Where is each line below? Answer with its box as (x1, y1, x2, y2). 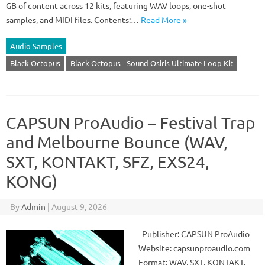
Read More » (141, 14, 187, 25)
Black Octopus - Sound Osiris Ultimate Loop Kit (70, 58, 233, 68)
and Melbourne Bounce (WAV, (6, 132, 228, 152)
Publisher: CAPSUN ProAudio (138, 228, 250, 239)
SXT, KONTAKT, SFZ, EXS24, (6, 152, 209, 172)
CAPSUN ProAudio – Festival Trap (6, 113, 255, 132)
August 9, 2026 (51, 201, 107, 212)
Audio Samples (10, 41, 62, 51)
